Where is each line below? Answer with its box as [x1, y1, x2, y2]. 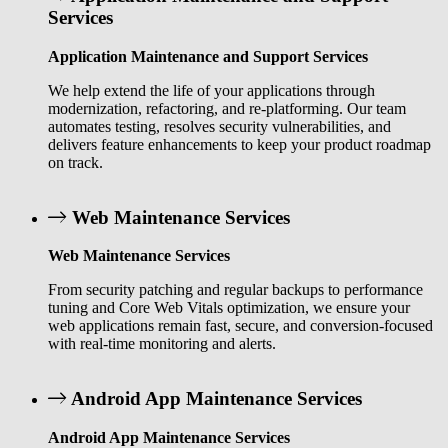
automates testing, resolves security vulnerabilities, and [48, 117, 391, 135]
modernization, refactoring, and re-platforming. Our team [48, 99, 406, 117]
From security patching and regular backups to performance [48, 281, 423, 299]
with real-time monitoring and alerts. [48, 335, 276, 353]
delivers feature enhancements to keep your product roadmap [48, 135, 431, 153]
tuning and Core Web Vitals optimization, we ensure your [48, 299, 410, 317]
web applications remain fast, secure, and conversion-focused [48, 317, 433, 335]
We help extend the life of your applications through [48, 81, 375, 99]
